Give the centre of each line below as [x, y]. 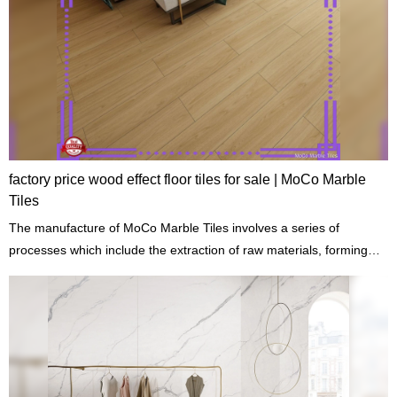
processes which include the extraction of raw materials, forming [189, 250]
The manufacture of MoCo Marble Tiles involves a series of [121, 228]
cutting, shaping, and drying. [89, 272]
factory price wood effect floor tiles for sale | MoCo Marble [188, 180]
